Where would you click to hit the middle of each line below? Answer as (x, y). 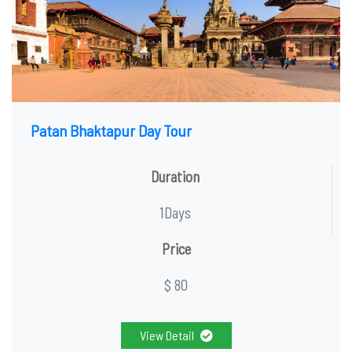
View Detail (167, 335)
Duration (175, 177)
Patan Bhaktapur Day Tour (111, 131)
